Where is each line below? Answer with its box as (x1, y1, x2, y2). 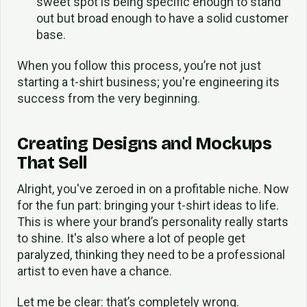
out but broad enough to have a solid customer (36, 10, 288, 25)
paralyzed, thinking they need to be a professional (17, 247, 285, 262)
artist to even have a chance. (17, 264, 172, 279)
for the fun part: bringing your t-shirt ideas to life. (17, 198, 279, 213)
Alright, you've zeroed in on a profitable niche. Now (17, 182, 289, 197)
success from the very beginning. (17, 90, 200, 106)
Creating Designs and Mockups (17, 133, 271, 154)
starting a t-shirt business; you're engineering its (17, 74, 280, 89)
